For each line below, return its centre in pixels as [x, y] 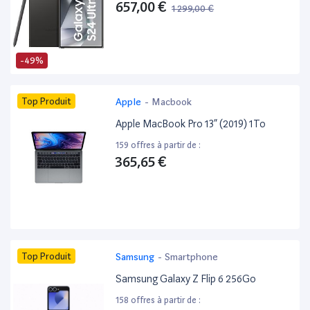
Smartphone [192, 257]
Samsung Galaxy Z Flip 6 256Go [186, 279]
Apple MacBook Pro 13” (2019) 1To [191, 124]
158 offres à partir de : [158, 300]
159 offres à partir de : [158, 145]
